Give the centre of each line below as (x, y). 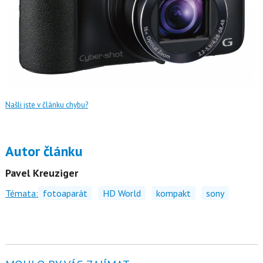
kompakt (173, 193)
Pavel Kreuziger (41, 173)
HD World (122, 193)
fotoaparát (65, 193)
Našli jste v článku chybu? (46, 104)
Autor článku (44, 151)
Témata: (21, 193)
